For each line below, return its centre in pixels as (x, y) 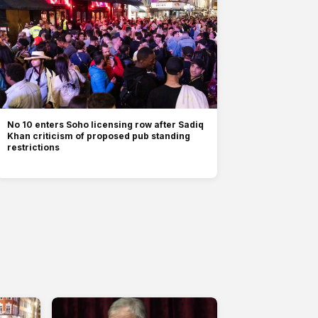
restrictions (34, 147)
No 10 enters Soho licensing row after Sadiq (106, 124)
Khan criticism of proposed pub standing (99, 136)
